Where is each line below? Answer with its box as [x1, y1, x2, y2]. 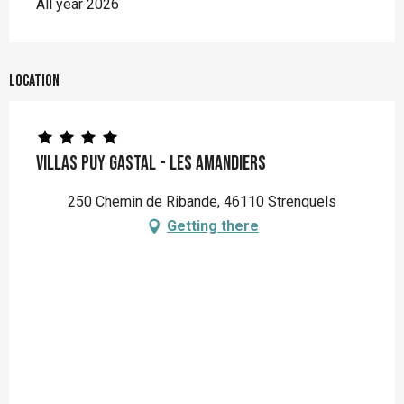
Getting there [167, 217, 259, 235]
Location [9, 71, 60, 91]
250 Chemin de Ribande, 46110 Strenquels [68, 193, 336, 211]
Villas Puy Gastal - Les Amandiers [36, 151, 266, 177]
